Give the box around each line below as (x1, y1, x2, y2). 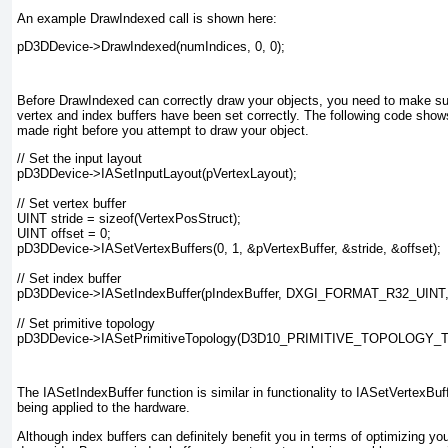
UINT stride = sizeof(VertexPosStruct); (17, 211, 241, 227)
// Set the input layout (17, 151, 142, 167)
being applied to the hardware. (17, 400, 190, 416)
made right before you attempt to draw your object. (17, 123, 309, 138)
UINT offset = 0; (17, 226, 111, 242)
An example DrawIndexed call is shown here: (17, 10, 277, 26)
